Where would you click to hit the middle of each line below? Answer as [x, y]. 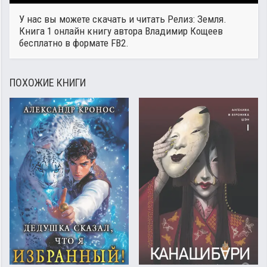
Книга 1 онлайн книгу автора [82, 31]
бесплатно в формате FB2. [74, 43]
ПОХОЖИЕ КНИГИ [48, 83]
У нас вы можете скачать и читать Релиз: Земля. [123, 19]
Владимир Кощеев [184, 31]
